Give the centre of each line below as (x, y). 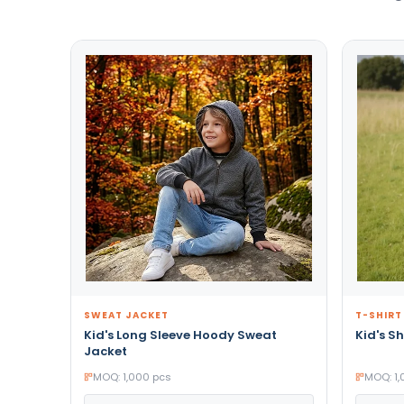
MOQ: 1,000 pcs (132, 376)
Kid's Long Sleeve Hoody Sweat (180, 335)
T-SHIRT (378, 315)
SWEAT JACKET (126, 315)
